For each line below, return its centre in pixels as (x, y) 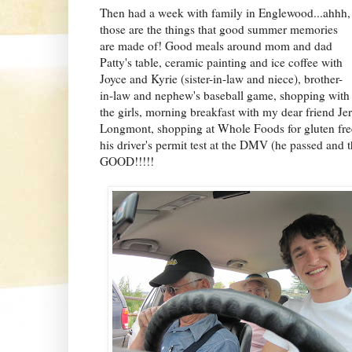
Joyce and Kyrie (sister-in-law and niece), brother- (221, 78)
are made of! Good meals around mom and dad (216, 45)
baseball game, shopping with (277, 95)
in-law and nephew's (152, 95)
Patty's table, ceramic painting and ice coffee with (221, 62)
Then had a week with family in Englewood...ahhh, (225, 12)
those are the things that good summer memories (219, 29)
